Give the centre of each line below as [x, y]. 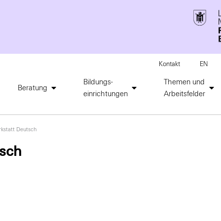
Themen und [184, 82]
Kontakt [169, 64]
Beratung [33, 88]
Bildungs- [98, 82]
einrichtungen [106, 94]
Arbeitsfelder [184, 94]
